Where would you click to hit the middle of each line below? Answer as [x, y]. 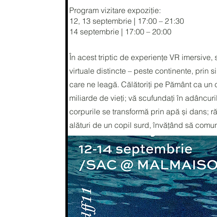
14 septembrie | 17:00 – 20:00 [123, 31]
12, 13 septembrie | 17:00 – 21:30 [127, 21]
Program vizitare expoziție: [116, 10]
